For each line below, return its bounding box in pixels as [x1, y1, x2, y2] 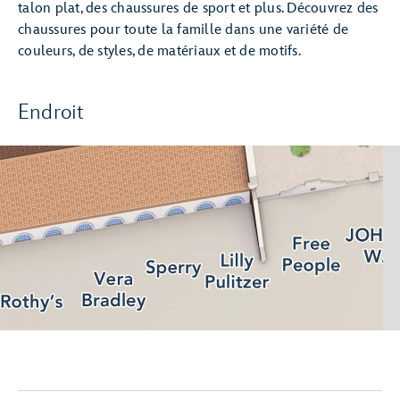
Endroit [18, 99, 85, 125]
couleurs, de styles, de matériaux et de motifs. [18, 43, 301, 60]
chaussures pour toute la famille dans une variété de [18, 21, 348, 38]
